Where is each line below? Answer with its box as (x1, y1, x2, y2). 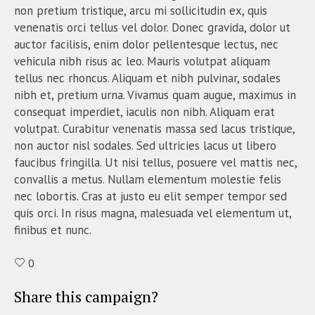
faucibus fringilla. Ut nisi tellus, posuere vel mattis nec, (14, 154, 297, 170)
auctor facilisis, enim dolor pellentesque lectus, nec (14, 36, 278, 52)
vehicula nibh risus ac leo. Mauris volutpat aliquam (14, 53, 270, 69)
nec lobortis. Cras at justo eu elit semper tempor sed (14, 188, 287, 204)
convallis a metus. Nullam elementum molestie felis (14, 171, 281, 187)
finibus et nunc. (14, 221, 91, 238)
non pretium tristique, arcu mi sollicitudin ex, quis (14, 2, 267, 18)
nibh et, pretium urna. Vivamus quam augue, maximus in (14, 86, 296, 103)
